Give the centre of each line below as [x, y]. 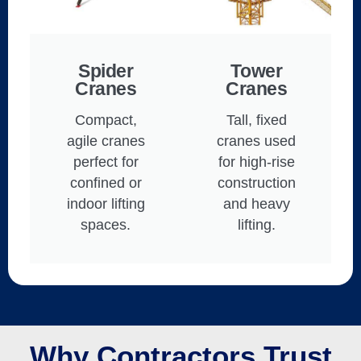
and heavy [256, 203]
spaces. [106, 224]
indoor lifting [106, 203]
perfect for [106, 162]
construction [256, 183]
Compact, [106, 120]
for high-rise [256, 162]
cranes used [257, 141]
